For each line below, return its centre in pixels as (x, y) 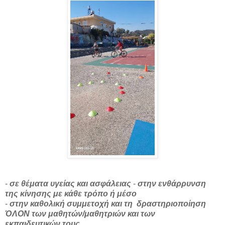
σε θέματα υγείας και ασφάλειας (70, 183)
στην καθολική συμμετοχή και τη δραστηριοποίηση (107, 203)
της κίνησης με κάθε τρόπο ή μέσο (71, 193)
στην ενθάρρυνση (172, 183)
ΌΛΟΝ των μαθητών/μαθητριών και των (80, 213)
